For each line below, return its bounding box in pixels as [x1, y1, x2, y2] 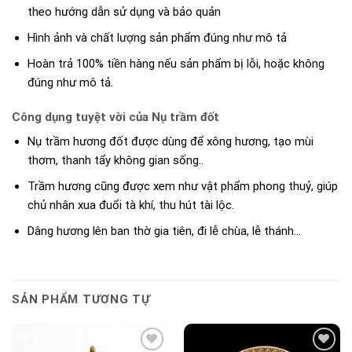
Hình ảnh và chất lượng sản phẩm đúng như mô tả [27, 30, 287, 45]
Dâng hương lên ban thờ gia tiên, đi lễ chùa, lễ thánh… [27, 224, 301, 239]
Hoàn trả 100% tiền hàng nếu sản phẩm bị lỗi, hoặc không [27, 56, 324, 71]
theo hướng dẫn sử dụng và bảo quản [27, 4, 221, 19]
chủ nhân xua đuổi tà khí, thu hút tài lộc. [27, 198, 234, 213]
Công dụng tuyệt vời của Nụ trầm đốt [12, 109, 219, 124]
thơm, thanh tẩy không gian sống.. [27, 153, 203, 168]
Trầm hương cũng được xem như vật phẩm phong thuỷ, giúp [27, 179, 338, 194]
